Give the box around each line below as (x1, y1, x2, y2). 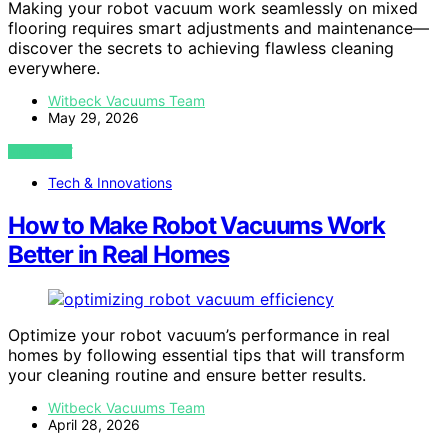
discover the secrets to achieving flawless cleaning (8, 38, 394, 59)
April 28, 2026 (48, 416, 140, 434)
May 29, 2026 (48, 109, 139, 127)
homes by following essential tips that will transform (8, 345, 405, 366)
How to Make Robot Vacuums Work (8, 211, 385, 241)
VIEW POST (8, 144, 73, 160)
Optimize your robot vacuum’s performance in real (8, 325, 390, 346)
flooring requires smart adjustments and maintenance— (8, 18, 429, 39)
